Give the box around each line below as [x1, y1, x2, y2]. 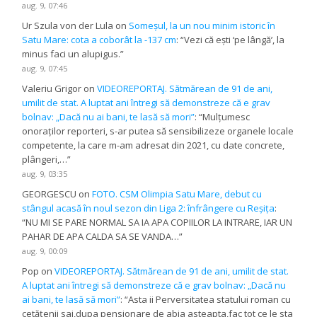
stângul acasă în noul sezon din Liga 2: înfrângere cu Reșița [22, 202, 275, 215]
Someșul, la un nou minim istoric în [129, 19, 276, 33]
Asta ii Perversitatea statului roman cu [128, 293, 292, 306]
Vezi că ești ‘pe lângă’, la [184, 33, 285, 47]
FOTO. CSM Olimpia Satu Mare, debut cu [92, 188, 263, 201]
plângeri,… [22, 153, 68, 166]
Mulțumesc [202, 110, 250, 124]
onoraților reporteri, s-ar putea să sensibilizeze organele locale [22, 125, 294, 138]
